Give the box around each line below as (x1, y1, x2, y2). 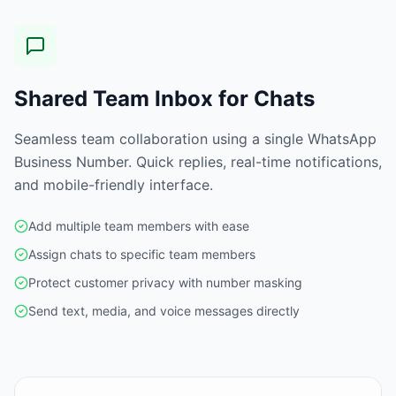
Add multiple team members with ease (28, 217, 249, 233)
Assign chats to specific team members (28, 246, 255, 262)
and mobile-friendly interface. (14, 175, 213, 194)
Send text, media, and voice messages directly (28, 302, 300, 318)
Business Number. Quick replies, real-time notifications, (14, 152, 382, 171)
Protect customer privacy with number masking (28, 274, 302, 290)
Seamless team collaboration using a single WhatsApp (14, 129, 377, 148)
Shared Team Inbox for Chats (14, 85, 315, 111)
